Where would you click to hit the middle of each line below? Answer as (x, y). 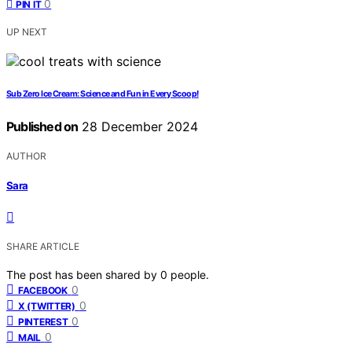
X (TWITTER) (47, 306)
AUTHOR (26, 156)
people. (190, 275)
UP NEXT (27, 31)
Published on (42, 126)
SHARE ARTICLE (43, 247)
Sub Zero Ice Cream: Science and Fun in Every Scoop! (103, 93)
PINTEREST (43, 322)
